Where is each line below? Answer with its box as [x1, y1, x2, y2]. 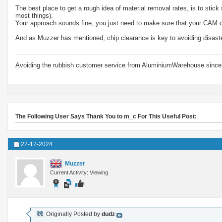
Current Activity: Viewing [50, 169, 108, 175]
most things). [15, 11, 53, 19]
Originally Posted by [45, 210, 102, 218]
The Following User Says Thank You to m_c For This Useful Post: [15, 112, 197, 120]
